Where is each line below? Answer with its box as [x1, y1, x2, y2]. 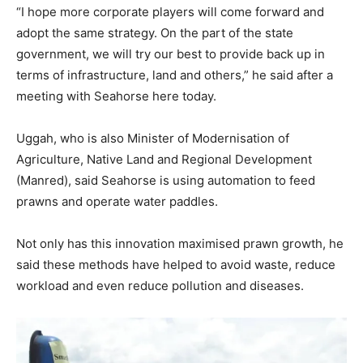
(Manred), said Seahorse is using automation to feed [16, 172, 315, 188]
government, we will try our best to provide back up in [16, 45, 325, 62]
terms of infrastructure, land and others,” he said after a [16, 66, 333, 83]
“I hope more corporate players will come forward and [16, 3, 324, 19]
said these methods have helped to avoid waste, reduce [16, 256, 335, 272]
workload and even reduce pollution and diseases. [16, 277, 304, 293]
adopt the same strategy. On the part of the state [16, 24, 293, 41]
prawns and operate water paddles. [16, 193, 218, 209]
